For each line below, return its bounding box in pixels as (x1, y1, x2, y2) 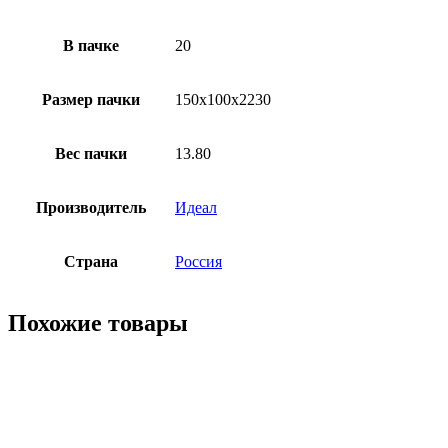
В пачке (63, 36, 119, 54)
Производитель (36, 198, 146, 216)
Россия (175, 252, 222, 270)
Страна (64, 252, 118, 270)
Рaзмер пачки (42, 90, 140, 108)
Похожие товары (8, 309, 188, 336)
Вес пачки (55, 144, 127, 162)
